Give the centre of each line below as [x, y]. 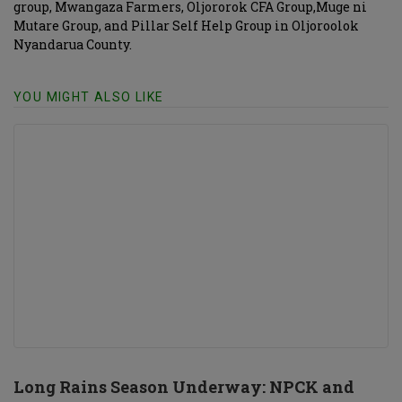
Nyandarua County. [73, 44]
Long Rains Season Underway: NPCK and [184, 387]
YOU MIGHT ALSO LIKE [89, 97]
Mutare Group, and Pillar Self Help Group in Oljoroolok [186, 26]
